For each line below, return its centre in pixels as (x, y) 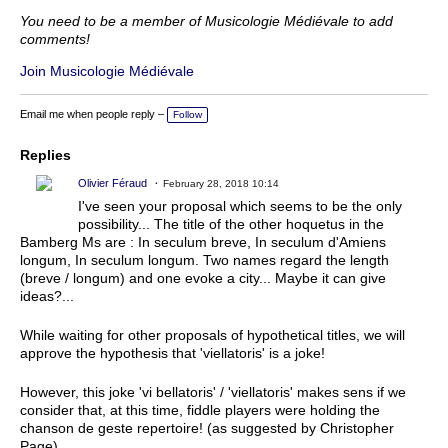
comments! (55, 38)
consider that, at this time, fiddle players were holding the (200, 409)
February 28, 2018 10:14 (221, 183)
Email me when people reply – (92, 113)
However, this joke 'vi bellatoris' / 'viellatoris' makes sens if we (213, 391)
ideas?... (47, 295)
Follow (187, 114)
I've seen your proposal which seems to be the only (240, 205)
